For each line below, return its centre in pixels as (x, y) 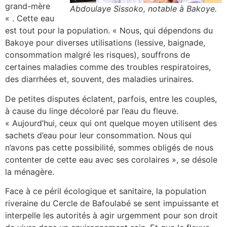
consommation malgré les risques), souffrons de (98, 55)
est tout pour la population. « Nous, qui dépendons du (109, 31)
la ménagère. (30, 172)
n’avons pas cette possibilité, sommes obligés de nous (109, 147)
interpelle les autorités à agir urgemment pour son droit (111, 215)
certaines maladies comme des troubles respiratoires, (108, 67)
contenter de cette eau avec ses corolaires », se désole (111, 159)
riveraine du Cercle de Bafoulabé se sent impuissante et (112, 203)
